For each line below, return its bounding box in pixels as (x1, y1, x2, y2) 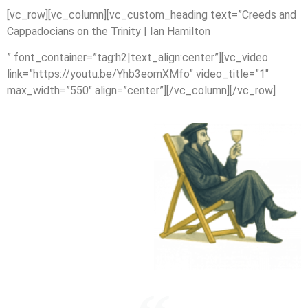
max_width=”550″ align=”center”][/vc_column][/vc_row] (7, 84, 276, 98)
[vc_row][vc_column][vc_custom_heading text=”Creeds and (7, 8, 296, 21)
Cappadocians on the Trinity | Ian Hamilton (7, 25, 210, 38)
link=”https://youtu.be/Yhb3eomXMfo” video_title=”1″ (7, 67, 269, 81)
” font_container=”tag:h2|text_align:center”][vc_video (7, 51, 268, 65)
